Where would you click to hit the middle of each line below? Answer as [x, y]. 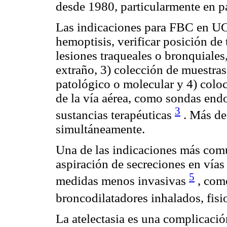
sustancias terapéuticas [115, 115]
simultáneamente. [100, 129]
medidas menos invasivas [122, 181]
